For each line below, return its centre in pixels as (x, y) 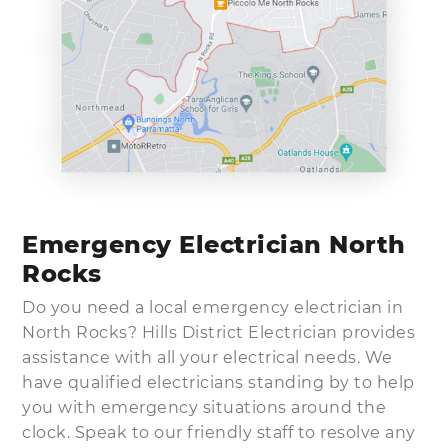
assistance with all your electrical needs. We (207, 357)
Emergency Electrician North (214, 244)
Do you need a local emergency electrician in (213, 307)
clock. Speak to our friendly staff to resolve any (219, 432)
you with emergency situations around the (204, 407)
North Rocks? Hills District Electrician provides (219, 332)
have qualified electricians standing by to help (218, 382)
